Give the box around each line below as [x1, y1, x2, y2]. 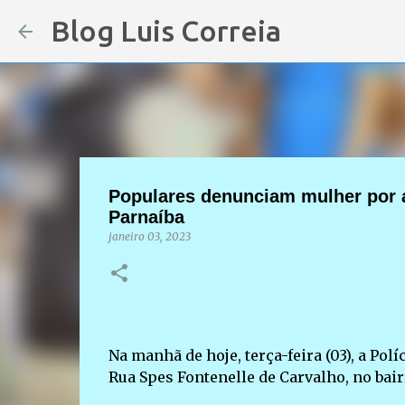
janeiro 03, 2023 [108, 230, 191, 243]
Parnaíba [108, 207, 184, 227]
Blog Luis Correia [51, 14, 281, 47]
